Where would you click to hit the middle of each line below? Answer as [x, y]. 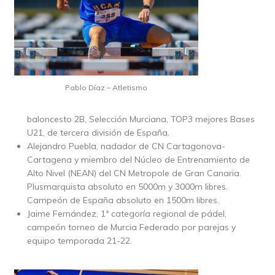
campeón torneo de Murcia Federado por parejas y [131, 227]
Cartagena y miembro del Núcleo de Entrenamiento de [138, 159]
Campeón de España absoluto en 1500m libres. [123, 200]
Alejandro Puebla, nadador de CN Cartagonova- [126, 146]
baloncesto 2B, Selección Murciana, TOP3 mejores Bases [141, 119]
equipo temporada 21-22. [79, 240]
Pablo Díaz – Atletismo [106, 87]
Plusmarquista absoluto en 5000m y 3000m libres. [127, 186]
